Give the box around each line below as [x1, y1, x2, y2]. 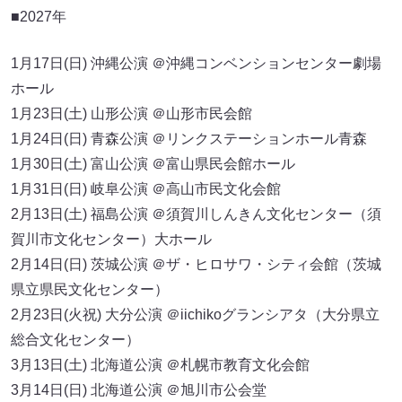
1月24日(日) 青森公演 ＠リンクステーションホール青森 [11, 130, 367, 146]
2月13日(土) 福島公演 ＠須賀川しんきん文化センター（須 [11, 205, 381, 222]
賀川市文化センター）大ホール [11, 231, 212, 247]
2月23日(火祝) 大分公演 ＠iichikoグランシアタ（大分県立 [11, 306, 380, 322]
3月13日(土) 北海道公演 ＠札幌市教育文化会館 [11, 356, 310, 372]
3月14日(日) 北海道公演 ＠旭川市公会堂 [11, 381, 267, 398]
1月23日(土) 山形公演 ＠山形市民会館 [11, 105, 252, 121]
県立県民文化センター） [11, 281, 169, 297]
